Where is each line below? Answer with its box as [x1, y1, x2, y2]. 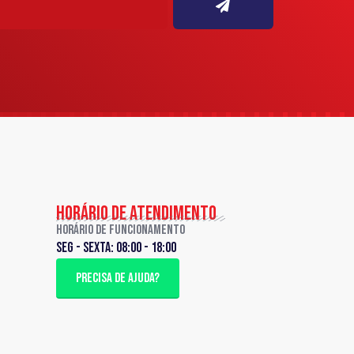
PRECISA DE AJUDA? [76, 270, 160, 287]
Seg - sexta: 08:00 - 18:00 [56, 239, 176, 257]
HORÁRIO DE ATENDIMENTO [56, 201, 217, 227]
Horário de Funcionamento [56, 222, 185, 239]
